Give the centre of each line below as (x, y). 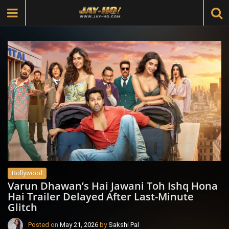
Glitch (22, 208)
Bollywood (27, 173)
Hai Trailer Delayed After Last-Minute (101, 197)
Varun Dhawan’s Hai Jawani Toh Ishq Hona (113, 186)
